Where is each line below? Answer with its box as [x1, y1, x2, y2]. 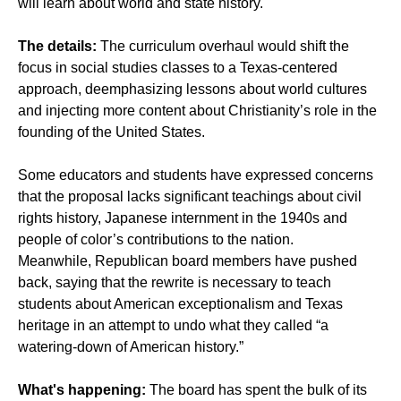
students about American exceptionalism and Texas [18, 295, 343, 311]
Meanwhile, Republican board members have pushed [18, 252, 357, 269]
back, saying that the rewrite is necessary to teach [18, 274, 331, 290]
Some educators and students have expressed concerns [18, 166, 373, 183]
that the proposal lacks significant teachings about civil [18, 188, 362, 204]
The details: [18, 38, 97, 54]
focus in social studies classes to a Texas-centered [18, 59, 337, 75]
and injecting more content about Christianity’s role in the [18, 102, 377, 118]
